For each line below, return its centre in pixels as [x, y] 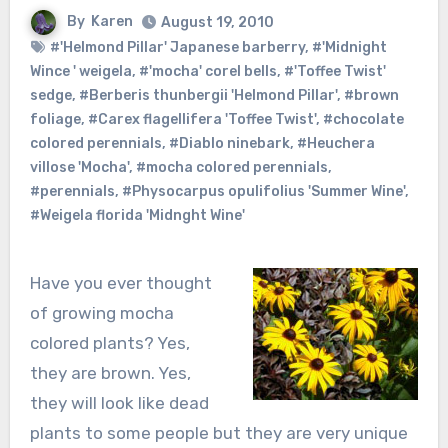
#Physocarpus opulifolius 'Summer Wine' [263, 191]
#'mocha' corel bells [207, 71]
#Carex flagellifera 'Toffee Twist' [201, 119]
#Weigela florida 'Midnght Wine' [137, 215]
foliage [55, 119]
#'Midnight [349, 47]
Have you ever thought [120, 282]
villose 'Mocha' [79, 167]
